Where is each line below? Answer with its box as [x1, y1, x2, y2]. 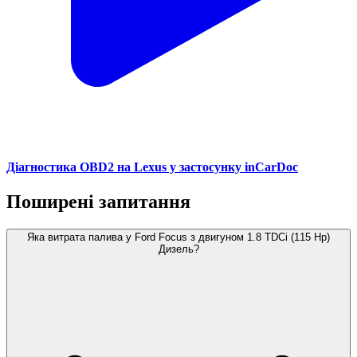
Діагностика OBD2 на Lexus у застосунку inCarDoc [6, 160, 298, 175]
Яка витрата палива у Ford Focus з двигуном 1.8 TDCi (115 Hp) [27, 231, 330, 244]
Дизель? [158, 243, 199, 256]
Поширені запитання [6, 191, 190, 213]
